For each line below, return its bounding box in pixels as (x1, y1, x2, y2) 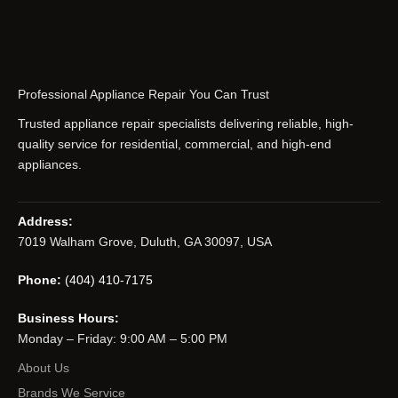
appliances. (18, 156, 82, 171)
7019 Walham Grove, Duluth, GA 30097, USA (18, 234, 272, 249)
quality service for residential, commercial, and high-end (18, 136, 331, 151)
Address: (18, 213, 73, 228)
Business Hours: (18, 310, 119, 325)
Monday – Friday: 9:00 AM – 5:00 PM (18, 330, 227, 346)
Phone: (18, 272, 61, 287)
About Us (18, 360, 69, 375)
